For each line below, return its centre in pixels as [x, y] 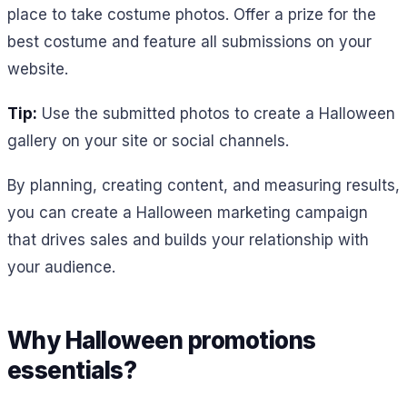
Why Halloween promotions [162, 341]
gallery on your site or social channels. [148, 141]
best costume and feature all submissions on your [189, 42]
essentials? [72, 371]
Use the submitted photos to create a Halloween [216, 114]
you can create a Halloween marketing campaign [188, 212]
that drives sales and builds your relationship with [188, 239]
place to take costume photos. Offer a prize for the [192, 15]
